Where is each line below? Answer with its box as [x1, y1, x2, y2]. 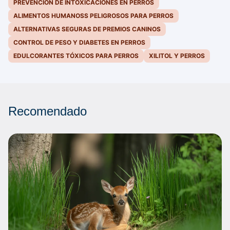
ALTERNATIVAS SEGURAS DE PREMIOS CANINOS [13, 25, 161, 33]
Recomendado [8, 104, 87, 119]
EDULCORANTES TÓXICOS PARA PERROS [13, 52, 139, 60]
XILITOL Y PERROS [149, 52, 205, 60]
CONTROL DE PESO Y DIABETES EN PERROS [13, 39, 145, 47]
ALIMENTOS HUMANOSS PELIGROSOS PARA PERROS [13, 12, 174, 20]
